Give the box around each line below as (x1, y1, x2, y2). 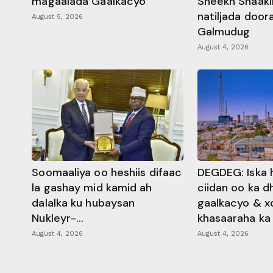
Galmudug (197, 24, 250, 40)
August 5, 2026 (32, 13, 83, 21)
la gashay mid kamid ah (32, 180, 152, 195)
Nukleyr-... (32, 210, 84, 225)
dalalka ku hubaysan (32, 195, 135, 210)
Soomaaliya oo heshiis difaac (32, 165, 182, 180)
